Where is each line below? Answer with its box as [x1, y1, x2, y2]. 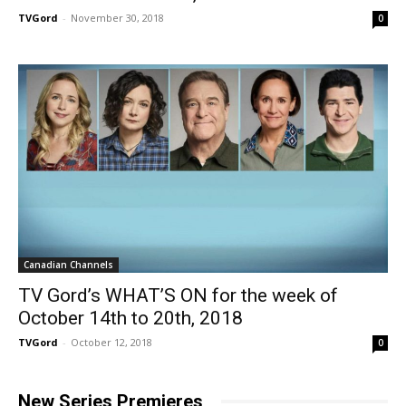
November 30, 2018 [71, 11, 164, 25]
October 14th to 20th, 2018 [18, 306, 243, 329]
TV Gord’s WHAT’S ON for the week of [18, 284, 338, 306]
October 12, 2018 [71, 334, 152, 349]
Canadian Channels [24, 257, 113, 271]
